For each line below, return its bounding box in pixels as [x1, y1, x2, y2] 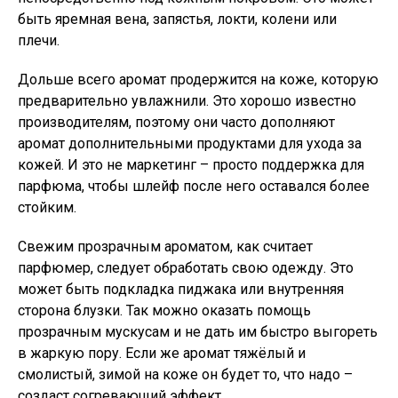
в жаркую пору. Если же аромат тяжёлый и [18, 345, 306, 362]
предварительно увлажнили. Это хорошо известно [18, 92, 356, 109]
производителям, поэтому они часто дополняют [18, 114, 335, 131]
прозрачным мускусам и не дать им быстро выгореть [18, 323, 378, 340]
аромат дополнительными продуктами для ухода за [18, 135, 362, 152]
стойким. [18, 199, 76, 216]
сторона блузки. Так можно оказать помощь [18, 302, 311, 319]
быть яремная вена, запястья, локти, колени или [18, 11, 337, 28]
